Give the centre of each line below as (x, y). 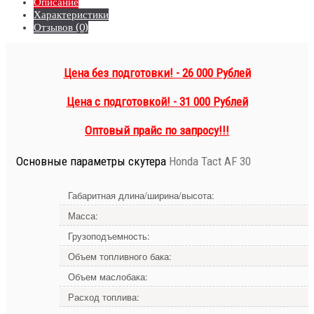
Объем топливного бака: (120, 257)
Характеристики (71, 15)
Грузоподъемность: (109, 237)
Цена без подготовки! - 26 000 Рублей (157, 73)
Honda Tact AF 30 (209, 161)
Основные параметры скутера (91, 161)
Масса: (83, 216)
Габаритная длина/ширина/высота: (141, 196)
